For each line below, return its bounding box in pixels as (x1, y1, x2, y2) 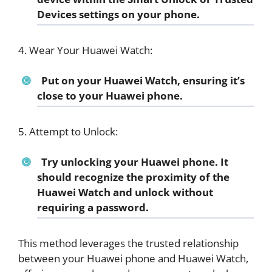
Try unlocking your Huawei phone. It (41, 155, 228, 169)
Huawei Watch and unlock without (37, 185, 213, 200)
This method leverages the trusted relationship (18, 236, 239, 250)
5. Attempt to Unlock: (18, 124, 118, 138)
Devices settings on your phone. (37, 7, 200, 22)
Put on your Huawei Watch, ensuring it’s (41, 73, 245, 88)
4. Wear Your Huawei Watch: (18, 42, 152, 57)
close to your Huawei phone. (37, 89, 183, 103)
